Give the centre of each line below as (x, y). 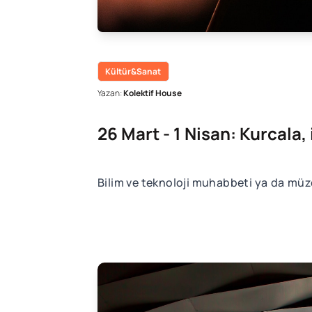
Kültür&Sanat (133, 71)
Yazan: (110, 93)
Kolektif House (152, 93)
